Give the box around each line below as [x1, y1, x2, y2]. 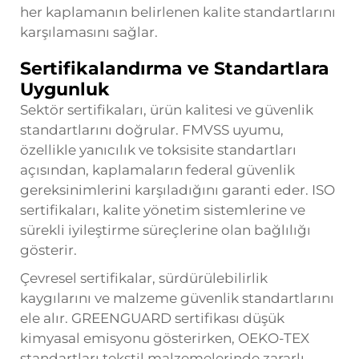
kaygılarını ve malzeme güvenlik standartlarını [20, 289, 334, 306]
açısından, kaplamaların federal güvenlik [20, 161, 295, 178]
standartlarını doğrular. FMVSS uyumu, [20, 121, 284, 138]
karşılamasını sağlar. [20, 23, 158, 40]
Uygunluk [20, 78, 110, 100]
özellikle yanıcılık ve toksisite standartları [20, 141, 296, 158]
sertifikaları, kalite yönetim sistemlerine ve [20, 201, 305, 218]
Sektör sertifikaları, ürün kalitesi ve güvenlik [20, 101, 313, 118]
